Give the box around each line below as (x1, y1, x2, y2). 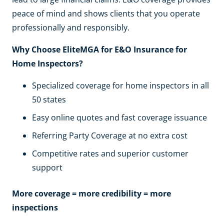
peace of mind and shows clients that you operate (12, 8, 200, 19)
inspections (12, 202, 58, 213)
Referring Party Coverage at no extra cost (32, 130, 187, 141)
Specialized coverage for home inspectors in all (32, 80, 209, 91)
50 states (32, 94, 66, 105)
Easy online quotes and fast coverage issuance (32, 112, 207, 123)
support (32, 162, 62, 173)
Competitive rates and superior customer (32, 148, 188, 159)
